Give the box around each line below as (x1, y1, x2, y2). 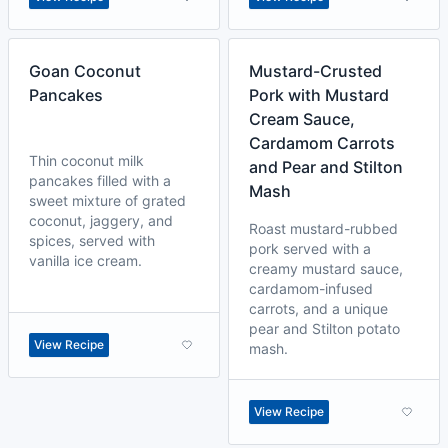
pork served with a (249, 240, 371, 257)
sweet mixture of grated (29, 192, 186, 209)
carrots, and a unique (249, 300, 388, 317)
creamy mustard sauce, (249, 260, 403, 277)
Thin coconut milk (29, 152, 144, 169)
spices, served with (29, 232, 155, 249)
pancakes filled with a (29, 172, 171, 189)
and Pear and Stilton (249, 157, 403, 177)
